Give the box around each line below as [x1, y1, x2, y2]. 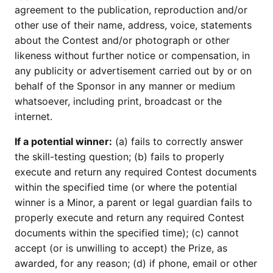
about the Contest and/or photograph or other [15, 34, 230, 47]
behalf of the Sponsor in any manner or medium [15, 80, 235, 93]
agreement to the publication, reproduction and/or [15, 4, 247, 16]
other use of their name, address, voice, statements [15, 19, 252, 32]
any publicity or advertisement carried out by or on [15, 65, 252, 77]
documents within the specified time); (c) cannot [15, 227, 239, 239]
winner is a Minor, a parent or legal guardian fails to [15, 196, 252, 209]
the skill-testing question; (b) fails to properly [15, 151, 224, 163]
